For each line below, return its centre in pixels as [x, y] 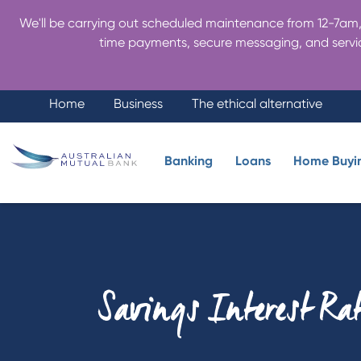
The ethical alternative [257, 104]
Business [138, 104]
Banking [189, 161]
